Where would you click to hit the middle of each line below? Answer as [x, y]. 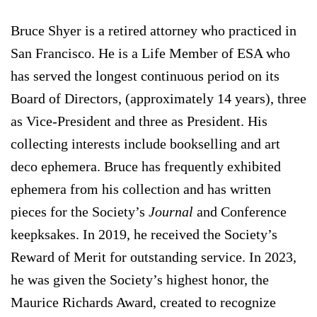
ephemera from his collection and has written [141, 189]
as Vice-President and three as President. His [139, 121]
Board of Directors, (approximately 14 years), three [158, 99]
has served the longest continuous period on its [145, 76]
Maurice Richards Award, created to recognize [143, 302]
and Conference [240, 212]
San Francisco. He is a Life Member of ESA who [150, 53]
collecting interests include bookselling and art [145, 144]
